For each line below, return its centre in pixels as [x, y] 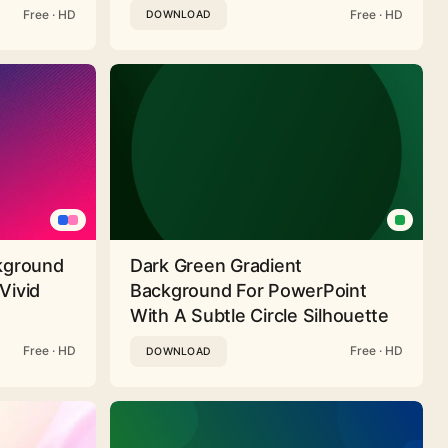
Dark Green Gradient [216, 265]
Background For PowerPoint [248, 290]
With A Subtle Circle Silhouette [259, 315]
